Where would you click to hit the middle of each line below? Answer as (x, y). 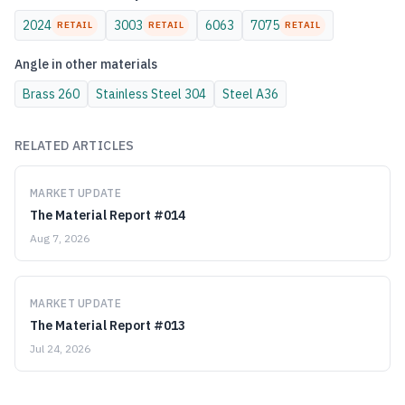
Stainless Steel (139, 94)
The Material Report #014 (108, 215)
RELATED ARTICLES (75, 146)
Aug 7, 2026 (60, 238)
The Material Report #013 (108, 325)
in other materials (103, 64)
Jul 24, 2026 (60, 348)
